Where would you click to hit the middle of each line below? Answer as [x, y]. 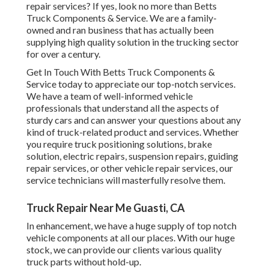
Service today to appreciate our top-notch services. [131, 84]
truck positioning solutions [129, 144]
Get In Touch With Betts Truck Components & [121, 72]
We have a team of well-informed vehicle [110, 96]
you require [50, 144]
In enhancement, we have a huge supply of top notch [131, 226]
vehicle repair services [170, 168]
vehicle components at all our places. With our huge [131, 238]
